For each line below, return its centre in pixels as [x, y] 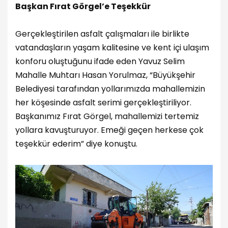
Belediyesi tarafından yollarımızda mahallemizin [110, 89]
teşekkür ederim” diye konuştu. [76, 144]
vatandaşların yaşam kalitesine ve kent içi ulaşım [112, 48]
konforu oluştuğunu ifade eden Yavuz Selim [100, 62]
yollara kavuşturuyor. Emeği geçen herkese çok [109, 130]
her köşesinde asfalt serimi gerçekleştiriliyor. [103, 103]
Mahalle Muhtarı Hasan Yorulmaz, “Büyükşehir [105, 75]
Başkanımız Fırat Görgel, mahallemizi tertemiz [107, 117]
